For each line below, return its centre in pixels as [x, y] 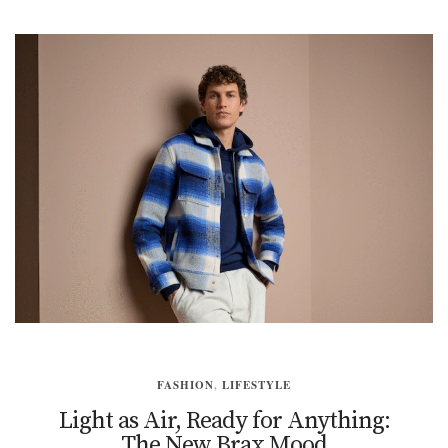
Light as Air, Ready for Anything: [224, 421]
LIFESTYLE [256, 385]
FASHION [185, 385]
